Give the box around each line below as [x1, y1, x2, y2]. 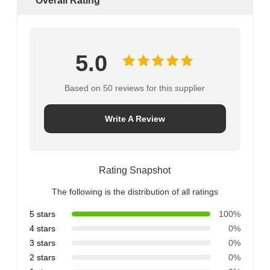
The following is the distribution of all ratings [51, 186, 218, 196]
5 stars [29, 209, 55, 219]
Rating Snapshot [99, 165, 171, 175]
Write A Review [104, 113, 165, 124]
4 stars [29, 223, 55, 233]
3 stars [29, 237, 55, 248]
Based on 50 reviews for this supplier [64, 83, 206, 93]
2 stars [29, 252, 55, 262]
